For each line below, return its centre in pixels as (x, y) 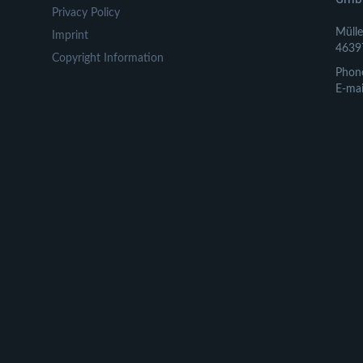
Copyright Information (108, 58)
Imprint (70, 36)
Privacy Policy (86, 13)
